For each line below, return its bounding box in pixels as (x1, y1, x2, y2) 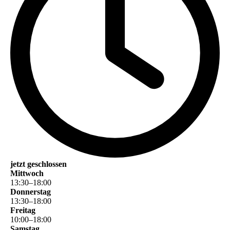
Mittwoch (10, 169, 44, 178)
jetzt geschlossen (10, 160, 67, 169)
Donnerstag (10, 187, 51, 197)
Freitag (10, 206, 35, 215)
